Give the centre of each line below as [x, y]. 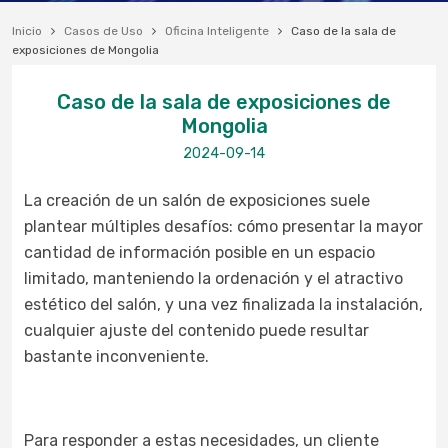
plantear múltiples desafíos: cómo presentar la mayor [223, 226]
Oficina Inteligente [217, 31]
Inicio [27, 31]
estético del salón [90, 304]
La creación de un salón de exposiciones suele [197, 200]
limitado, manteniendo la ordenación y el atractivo [213, 278]
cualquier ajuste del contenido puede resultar [196, 330]
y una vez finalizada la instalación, [292, 304]
